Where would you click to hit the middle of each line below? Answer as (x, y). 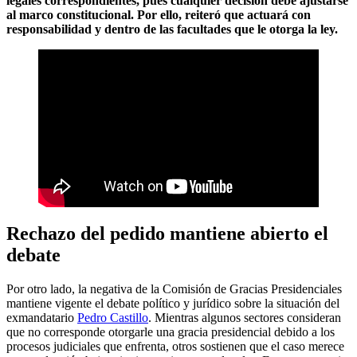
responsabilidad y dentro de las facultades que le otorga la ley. (172, 29)
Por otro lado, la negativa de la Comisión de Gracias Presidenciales (174, 288)
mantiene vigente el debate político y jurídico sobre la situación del (173, 303)
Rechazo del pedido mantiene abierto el (167, 233)
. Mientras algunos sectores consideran (245, 317)
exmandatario (42, 317)
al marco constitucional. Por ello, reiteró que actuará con (159, 14)
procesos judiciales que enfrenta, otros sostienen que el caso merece (175, 346)
